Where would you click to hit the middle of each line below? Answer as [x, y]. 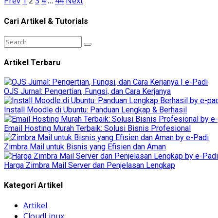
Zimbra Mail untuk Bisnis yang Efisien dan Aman [85, 147]
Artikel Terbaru [32, 63]
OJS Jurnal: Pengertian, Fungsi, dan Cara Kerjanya [87, 91]
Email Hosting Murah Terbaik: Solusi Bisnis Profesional [97, 128]
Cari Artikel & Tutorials [46, 21]
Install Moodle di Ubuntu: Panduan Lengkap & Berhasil [95, 110]
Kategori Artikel [33, 185]
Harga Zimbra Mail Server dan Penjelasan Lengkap [90, 165]
